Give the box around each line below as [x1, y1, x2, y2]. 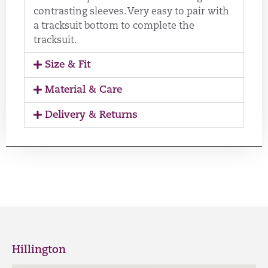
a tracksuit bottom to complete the [33, 22, 194, 32]
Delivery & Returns [45, 110, 138, 121]
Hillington [12, 245, 66, 257]
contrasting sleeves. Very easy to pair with [33, 7, 229, 17]
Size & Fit [45, 60, 91, 71]
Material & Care [45, 85, 123, 96]
